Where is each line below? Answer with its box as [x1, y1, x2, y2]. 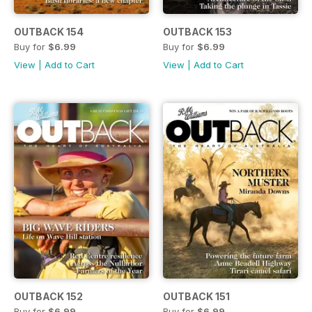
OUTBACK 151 [163, 290, 230, 302]
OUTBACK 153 [163, 25, 232, 38]
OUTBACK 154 [14, 25, 84, 38]
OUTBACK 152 [14, 290, 83, 302]
